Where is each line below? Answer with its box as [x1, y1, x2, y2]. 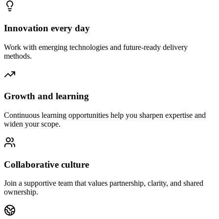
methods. [4, 51, 32, 60]
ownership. [4, 188, 38, 197]
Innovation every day [4, 22, 90, 33]
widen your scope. [4, 119, 61, 128]
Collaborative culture [4, 159, 89, 170]
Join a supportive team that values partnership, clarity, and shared [4, 179, 203, 188]
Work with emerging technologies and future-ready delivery [4, 43, 188, 51]
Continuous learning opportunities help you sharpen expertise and [4, 110, 206, 119]
